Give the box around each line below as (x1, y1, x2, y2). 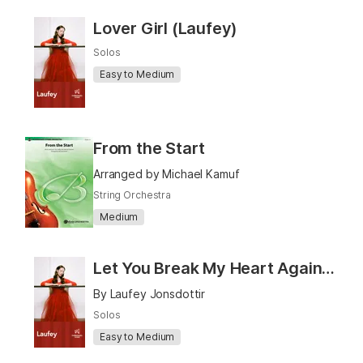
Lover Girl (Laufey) (93, 19, 238, 38)
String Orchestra (93, 189, 172, 201)
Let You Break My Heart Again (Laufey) (322, 258, 335, 278)
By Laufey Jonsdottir (93, 287, 206, 301)
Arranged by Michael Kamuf (93, 167, 240, 181)
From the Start (93, 139, 206, 158)
